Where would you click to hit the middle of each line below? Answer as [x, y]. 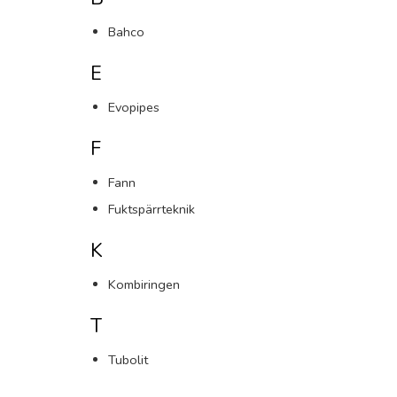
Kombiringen [144, 284]
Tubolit [128, 360]
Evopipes [134, 107]
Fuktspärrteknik [152, 209]
